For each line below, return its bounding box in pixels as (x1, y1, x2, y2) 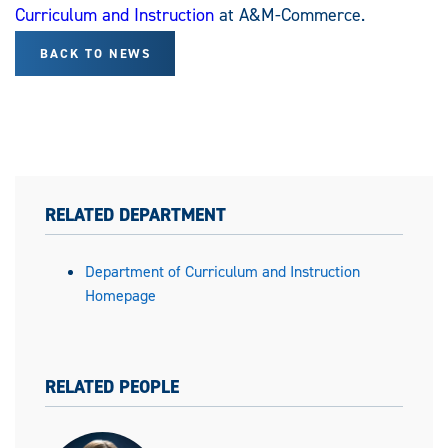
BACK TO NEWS (39, 45, 152, 63)
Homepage (85, 285, 156, 307)
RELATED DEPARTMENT (45, 203, 226, 228)
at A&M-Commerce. (214, 3, 365, 28)
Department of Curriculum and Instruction (85, 261, 360, 283)
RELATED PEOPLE (45, 375, 179, 400)
